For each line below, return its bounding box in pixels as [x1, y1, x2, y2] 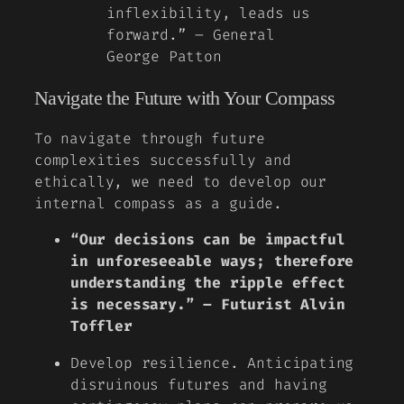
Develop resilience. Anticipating [70, 353, 354, 372]
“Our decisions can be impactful [70, 230, 345, 250]
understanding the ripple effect [70, 273, 345, 293]
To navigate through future [34, 129, 265, 149]
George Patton [106, 47, 222, 67]
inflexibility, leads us [106, 4, 310, 23]
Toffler [70, 317, 133, 336]
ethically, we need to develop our [34, 172, 327, 192]
